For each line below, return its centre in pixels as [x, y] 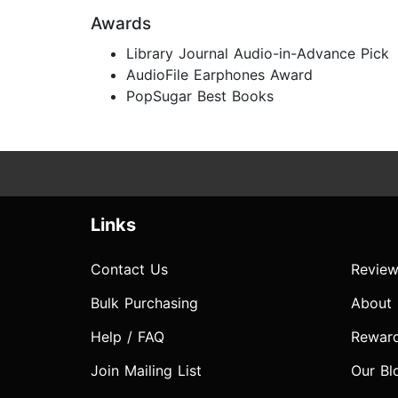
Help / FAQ [127, 337]
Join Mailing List [146, 371]
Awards [121, 24]
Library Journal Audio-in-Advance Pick [258, 54]
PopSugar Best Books [200, 96]
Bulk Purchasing [144, 303]
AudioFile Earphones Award [219, 75]
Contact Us [129, 270]
